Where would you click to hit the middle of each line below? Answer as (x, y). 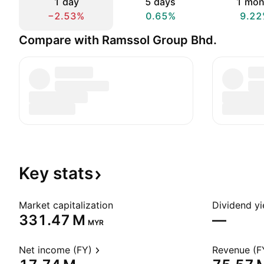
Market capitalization (66, 205)
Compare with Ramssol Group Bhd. (118, 40)
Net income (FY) (55, 250)
